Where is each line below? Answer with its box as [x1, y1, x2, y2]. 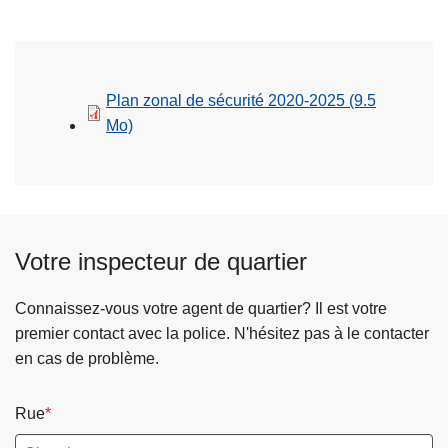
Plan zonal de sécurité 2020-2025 [106, 92, 349, 110]
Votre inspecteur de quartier [15, 248, 307, 276]
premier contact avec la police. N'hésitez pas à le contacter [15, 325, 429, 343]
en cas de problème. [15, 350, 159, 368]
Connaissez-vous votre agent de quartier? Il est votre [15, 300, 387, 318]
